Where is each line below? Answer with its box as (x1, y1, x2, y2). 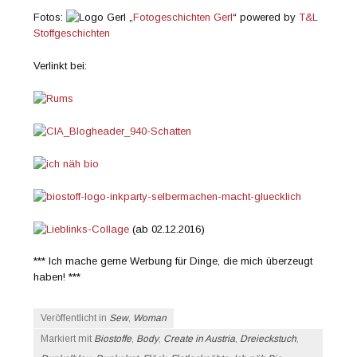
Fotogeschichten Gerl (133, 10, 233, 23)
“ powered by (233, 10, 300, 23)
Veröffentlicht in (41, 312, 110, 324)
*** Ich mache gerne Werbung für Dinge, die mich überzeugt (33, 255, 313, 268)
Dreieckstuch (240, 332, 297, 344)
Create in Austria (163, 332, 236, 344)
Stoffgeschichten (33, 26, 111, 39)
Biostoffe (94, 332, 132, 344)
